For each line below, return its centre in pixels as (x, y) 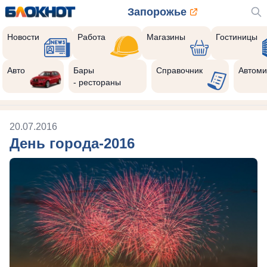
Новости (23, 37)
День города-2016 (72, 143)
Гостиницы (237, 37)
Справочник (179, 70)
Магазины (166, 37)
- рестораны (97, 82)
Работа (92, 37)
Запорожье (157, 12)
